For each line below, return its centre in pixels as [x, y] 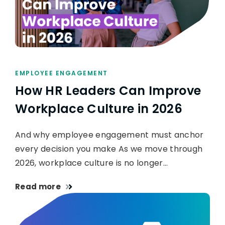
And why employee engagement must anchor [109, 135]
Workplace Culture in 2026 [99, 109]
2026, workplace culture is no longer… [91, 163]
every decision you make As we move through [109, 149]
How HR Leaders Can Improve [108, 91]
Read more [38, 187]
